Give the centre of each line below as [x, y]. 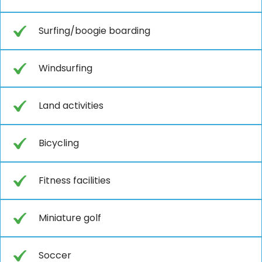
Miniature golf [70, 218]
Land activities [71, 105]
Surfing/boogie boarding [94, 30]
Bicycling [59, 143]
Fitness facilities [75, 180]
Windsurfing [65, 68]
